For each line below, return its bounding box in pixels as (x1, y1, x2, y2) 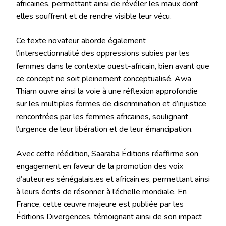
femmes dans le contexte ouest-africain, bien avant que (16, 60, 209, 72)
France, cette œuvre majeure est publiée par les (16, 198, 184, 210)
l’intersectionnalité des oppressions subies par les (16, 47, 190, 59)
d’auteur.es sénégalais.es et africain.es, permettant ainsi (16, 173, 210, 185)
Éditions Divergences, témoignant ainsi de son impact (16, 211, 202, 222)
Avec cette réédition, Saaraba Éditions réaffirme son (16, 148, 198, 159)
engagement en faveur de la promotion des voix (16, 160, 183, 172)
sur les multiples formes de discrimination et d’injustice (16, 98, 206, 109)
